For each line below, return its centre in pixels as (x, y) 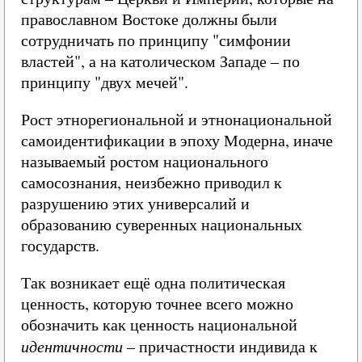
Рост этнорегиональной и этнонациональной (177, 119)
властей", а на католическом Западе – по (160, 61)
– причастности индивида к (220, 346)
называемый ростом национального (145, 161)
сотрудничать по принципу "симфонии (156, 40)
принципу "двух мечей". (105, 82)
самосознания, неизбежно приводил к (152, 182)
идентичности (72, 346)
